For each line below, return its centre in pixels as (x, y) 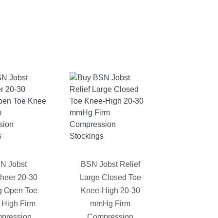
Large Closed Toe (110, 178)
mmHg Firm (110, 204)
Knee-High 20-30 (110, 191)
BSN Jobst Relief (110, 164)
